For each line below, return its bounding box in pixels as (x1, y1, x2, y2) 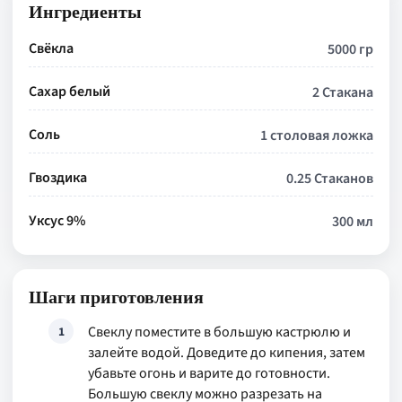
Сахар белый (29, 82, 110, 101)
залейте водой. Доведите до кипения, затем (88, 343, 365, 363)
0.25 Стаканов (286, 169, 373, 188)
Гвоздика (29, 168, 87, 188)
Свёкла (29, 39, 74, 58)
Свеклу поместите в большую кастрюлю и (88, 322, 351, 342)
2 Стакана (312, 83, 373, 102)
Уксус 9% (29, 211, 85, 231)
